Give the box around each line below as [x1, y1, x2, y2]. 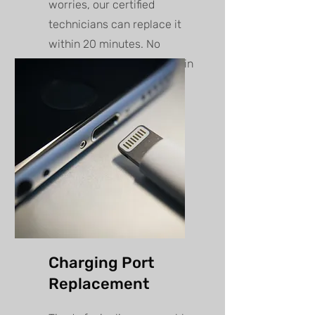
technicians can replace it [49, 18, 181, 32]
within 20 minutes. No [49, 37, 160, 51]
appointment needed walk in [49, 57, 193, 71]
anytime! [49, 77, 94, 91]
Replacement [49, 274, 149, 294]
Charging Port [49, 253, 154, 273]
